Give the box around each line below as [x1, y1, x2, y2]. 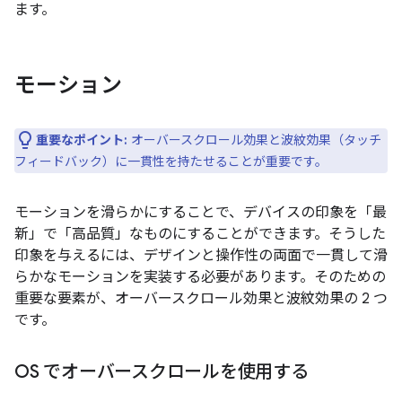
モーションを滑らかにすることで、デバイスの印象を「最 [14, 203, 387, 222]
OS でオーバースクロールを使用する [14, 360, 309, 383]
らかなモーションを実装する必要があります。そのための [14, 267, 386, 286]
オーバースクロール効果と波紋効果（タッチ [127, 131, 381, 148]
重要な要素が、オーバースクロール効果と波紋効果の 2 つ [14, 289, 388, 308]
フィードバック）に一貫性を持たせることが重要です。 [14, 153, 328, 170]
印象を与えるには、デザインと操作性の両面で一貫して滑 [14, 246, 388, 265]
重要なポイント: [36, 131, 127, 148]
